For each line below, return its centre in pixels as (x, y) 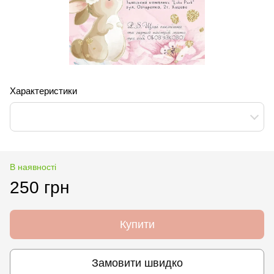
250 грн (39, 187)
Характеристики (43, 91)
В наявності (33, 167)
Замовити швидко (137, 263)
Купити (137, 224)
